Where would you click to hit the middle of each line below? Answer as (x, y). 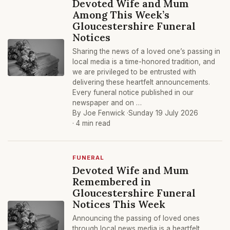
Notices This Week (119, 204)
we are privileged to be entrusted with (134, 72)
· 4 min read (91, 123)
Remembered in (112, 181)
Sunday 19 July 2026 (163, 113)
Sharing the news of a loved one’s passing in (146, 51)
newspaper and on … (107, 103)
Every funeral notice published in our (133, 92)
